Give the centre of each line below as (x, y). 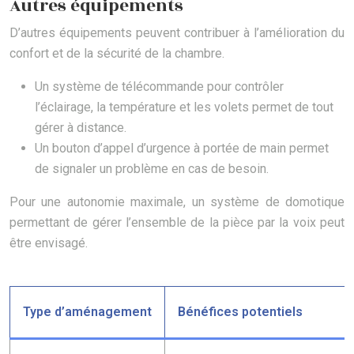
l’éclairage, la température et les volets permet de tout (184, 107)
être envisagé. (49, 243)
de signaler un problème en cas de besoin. (152, 169)
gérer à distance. (81, 128)
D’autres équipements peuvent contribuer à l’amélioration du (177, 33)
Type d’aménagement (87, 312)
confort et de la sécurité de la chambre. (117, 54)
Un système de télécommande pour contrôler (159, 87)
